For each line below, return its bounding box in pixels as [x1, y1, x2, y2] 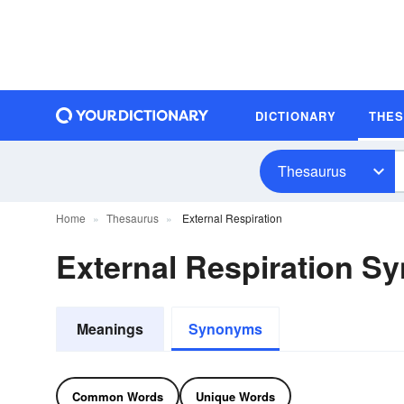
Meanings [77, 318, 143, 339]
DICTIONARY [255, 106, 336, 124]
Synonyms [188, 318, 262, 339]
